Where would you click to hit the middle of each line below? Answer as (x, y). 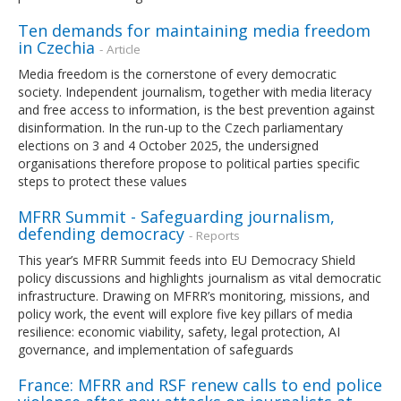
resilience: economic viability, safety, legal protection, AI (179, 331)
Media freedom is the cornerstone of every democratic (177, 73)
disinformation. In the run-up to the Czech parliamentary (180, 127)
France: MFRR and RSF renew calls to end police (200, 384)
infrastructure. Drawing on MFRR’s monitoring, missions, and (194, 295)
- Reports (214, 235)
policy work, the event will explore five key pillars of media (185, 313)
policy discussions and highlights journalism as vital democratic (200, 277)
